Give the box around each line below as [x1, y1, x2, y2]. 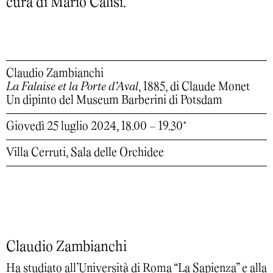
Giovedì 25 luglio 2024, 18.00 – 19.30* [6, 121, 186, 132]
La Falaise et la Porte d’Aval [6, 81, 138, 93]
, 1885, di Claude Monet [138, 81, 250, 93]
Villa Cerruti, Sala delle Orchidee [6, 147, 164, 158]
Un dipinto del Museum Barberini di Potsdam [6, 94, 222, 106]
